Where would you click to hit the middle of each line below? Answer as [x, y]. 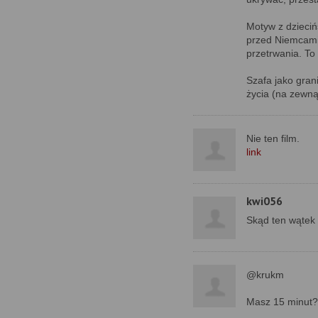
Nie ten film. [273, 138]
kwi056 [264, 201]
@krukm [265, 275]
